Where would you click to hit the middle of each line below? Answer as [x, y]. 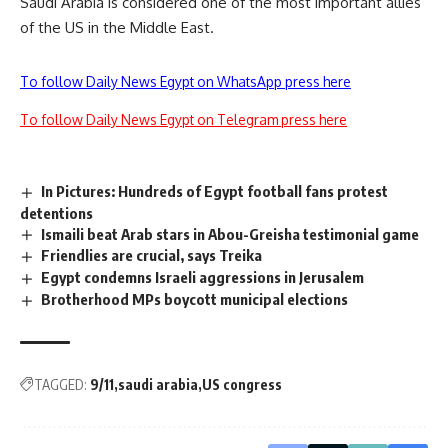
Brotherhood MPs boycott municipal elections [195, 299]
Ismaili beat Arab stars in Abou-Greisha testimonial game [230, 233]
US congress [242, 385]
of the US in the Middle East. [117, 27]
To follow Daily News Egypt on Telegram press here [183, 119]
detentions [56, 212]
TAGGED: [60, 385]
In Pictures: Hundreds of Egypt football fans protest [215, 190]
